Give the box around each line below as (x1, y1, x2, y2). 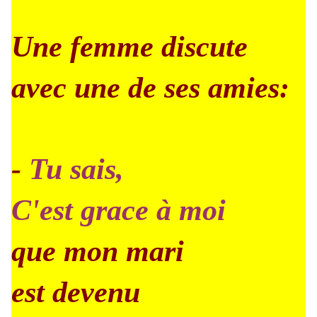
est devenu (11, 276, 140, 309)
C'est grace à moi (11, 194, 226, 226)
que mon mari (11, 235, 184, 267)
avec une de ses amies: (11, 71, 289, 104)
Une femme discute (11, 30, 248, 63)
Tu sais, (29, 153, 124, 185)
